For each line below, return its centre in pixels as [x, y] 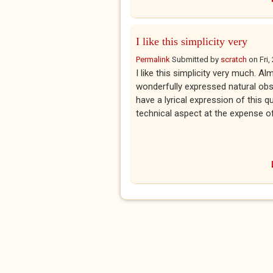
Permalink [153, 59]
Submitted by [195, 59]
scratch [234, 59]
